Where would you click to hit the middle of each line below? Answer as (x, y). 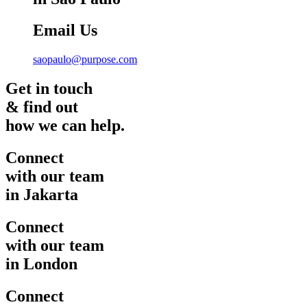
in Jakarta (42, 195)
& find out (42, 107)
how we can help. (65, 126)
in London (41, 264)
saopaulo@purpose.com (85, 60)
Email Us (65, 30)
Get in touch (49, 89)
